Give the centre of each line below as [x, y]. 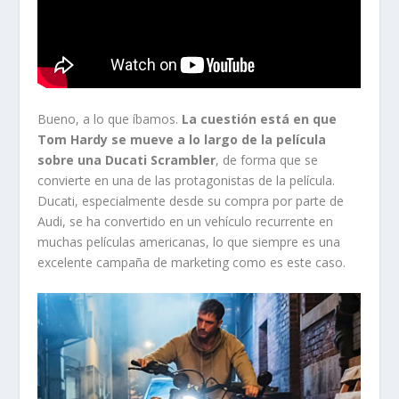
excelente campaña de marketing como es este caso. [192, 263]
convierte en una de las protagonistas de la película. [187, 181]
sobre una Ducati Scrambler [127, 160]
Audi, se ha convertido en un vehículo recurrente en [186, 222]
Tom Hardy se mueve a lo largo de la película [182, 140]
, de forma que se [267, 160]
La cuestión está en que [260, 119]
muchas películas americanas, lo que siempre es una [189, 242]
